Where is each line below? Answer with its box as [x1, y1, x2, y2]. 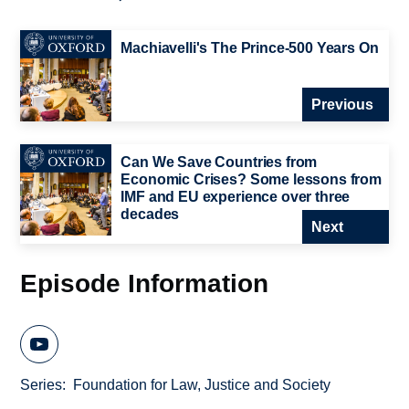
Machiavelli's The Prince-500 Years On [121, 40, 379, 57]
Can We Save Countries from [121, 154, 318, 171]
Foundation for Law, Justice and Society [73, 377, 331, 393]
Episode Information [20, 267, 269, 298]
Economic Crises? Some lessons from [121, 172, 382, 188]
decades [121, 206, 180, 223]
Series [20, 377, 63, 393]
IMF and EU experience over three [121, 189, 351, 205]
